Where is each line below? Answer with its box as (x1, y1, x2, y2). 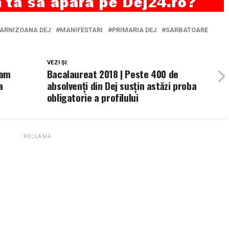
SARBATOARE (166, 26, 208, 34)
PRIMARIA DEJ (112, 26, 156, 34)
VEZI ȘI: (47, 59, 68, 66)
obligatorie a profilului (47, 90, 139, 105)
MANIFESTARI (60, 26, 103, 34)
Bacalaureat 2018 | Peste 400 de (47, 66, 178, 82)
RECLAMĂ (24, 134, 52, 140)
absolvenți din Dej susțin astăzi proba (47, 78, 197, 94)
